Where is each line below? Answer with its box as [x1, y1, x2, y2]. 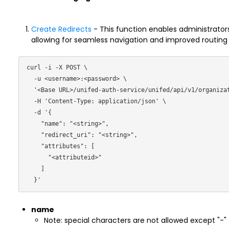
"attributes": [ [26, 143, 41, 150]
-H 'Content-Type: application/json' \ [26, 98, 34, 105]
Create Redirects [31, 24, 91, 34]
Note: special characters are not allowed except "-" [43, 215, 226, 225]
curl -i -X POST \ [26, 64, 87, 71]
